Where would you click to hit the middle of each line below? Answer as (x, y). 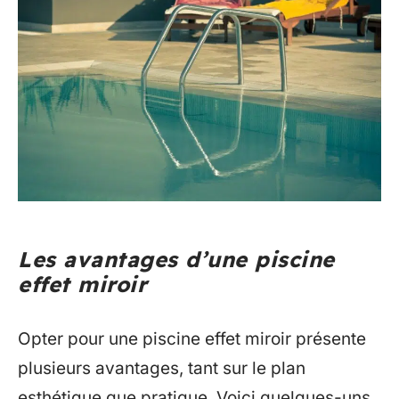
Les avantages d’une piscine (176, 260)
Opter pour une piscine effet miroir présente (192, 338)
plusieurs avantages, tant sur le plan (162, 368)
